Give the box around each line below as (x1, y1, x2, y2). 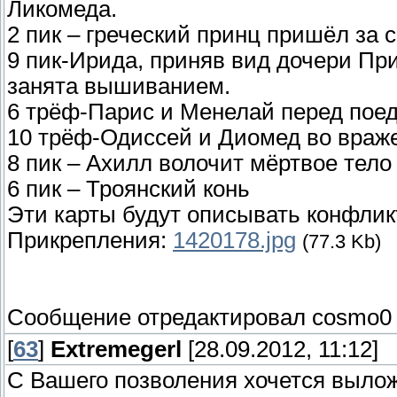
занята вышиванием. (7, 74, 230, 99)
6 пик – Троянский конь (7, 176, 250, 202)
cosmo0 (312, 305, 392, 331)
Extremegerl (51, 337, 182, 362)
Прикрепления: (7, 228, 173, 253)
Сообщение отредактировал (7, 305, 312, 331)
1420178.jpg (173, 228, 296, 253)
